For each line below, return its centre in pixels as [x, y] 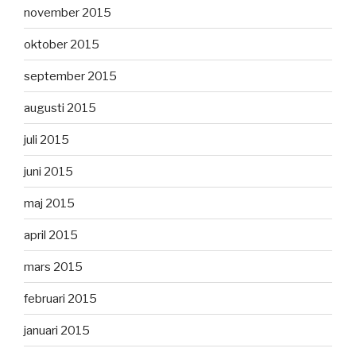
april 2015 [51, 235]
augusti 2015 [60, 108]
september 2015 [70, 76]
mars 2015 [53, 267]
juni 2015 [48, 171]
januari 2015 [57, 330]
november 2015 [68, 12]
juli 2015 [46, 139]
